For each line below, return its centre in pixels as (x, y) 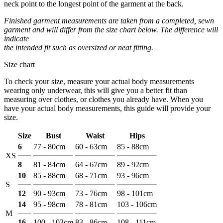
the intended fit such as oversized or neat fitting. (79, 47)
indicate (16, 38)
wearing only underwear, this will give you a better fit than (96, 90)
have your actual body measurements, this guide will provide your (107, 108)
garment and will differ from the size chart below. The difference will (111, 29)
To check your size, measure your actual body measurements (99, 81)
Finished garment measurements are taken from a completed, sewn (109, 20)
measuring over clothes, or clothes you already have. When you (104, 99)
